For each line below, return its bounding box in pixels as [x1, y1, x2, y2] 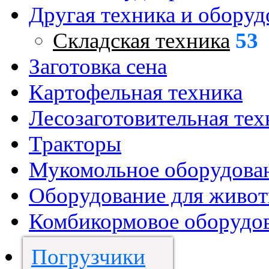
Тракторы [29, 131, 121, 156]
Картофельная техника [29, 80, 243, 104]
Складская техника [53, 28, 230, 53]
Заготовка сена [29, 54, 167, 79]
